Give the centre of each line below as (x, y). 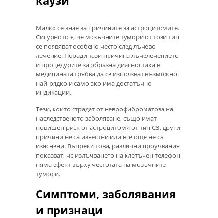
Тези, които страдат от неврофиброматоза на (105, 109)
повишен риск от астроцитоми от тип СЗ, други (108, 128)
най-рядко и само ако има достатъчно (94, 83)
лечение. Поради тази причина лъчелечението (107, 55)
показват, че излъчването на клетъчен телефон (108, 155)
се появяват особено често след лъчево (96, 46)
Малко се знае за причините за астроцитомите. (108, 27)
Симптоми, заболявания (106, 193)
